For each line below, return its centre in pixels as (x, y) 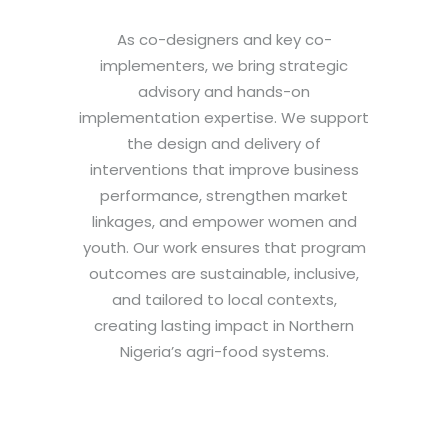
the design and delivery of (224, 144)
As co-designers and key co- (224, 40)
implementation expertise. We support (224, 118)
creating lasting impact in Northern (224, 326)
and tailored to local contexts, (224, 300)
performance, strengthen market (224, 196)
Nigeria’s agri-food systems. (224, 352)
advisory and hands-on (224, 92)
